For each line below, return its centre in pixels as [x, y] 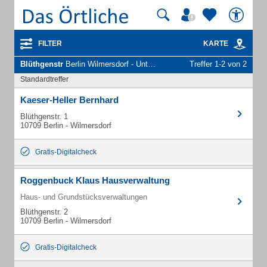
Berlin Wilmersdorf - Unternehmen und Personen [105, 64]
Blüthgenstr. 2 [44, 212]
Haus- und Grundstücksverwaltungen [84, 197]
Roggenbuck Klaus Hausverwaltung [95, 180]
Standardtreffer [44, 79]
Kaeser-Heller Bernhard [69, 100]
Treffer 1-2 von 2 [218, 64]
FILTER [50, 44]
